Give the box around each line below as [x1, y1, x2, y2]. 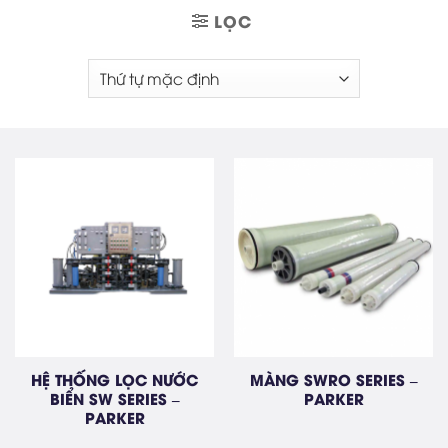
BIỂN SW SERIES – [49, 386, 180, 409]
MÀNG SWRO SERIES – [249, 367, 418, 390]
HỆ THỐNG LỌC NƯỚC [31, 367, 198, 390]
